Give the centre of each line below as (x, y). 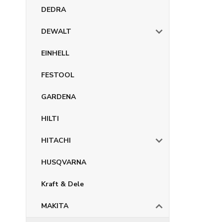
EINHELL (55, 53)
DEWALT (56, 31)
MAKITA (55, 206)
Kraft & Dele (62, 184)
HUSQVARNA (64, 162)
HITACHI (56, 140)
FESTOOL (58, 75)
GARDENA (58, 97)
